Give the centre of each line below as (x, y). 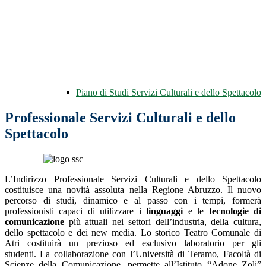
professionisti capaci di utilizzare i (76, 211)
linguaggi (165, 211)
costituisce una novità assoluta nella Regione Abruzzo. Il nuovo (133, 190)
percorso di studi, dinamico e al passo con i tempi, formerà (133, 201)
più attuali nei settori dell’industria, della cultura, (163, 222)
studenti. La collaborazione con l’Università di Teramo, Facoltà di (133, 254)
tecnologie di (235, 211)
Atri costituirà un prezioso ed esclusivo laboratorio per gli (133, 243)
